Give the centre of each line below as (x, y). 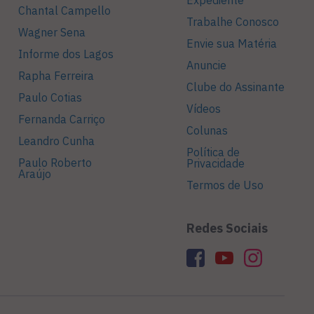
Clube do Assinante (235, 87)
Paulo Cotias (50, 98)
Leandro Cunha (56, 141)
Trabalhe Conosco (233, 22)
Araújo (35, 174)
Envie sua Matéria (232, 44)
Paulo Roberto (55, 163)
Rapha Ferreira (56, 76)
